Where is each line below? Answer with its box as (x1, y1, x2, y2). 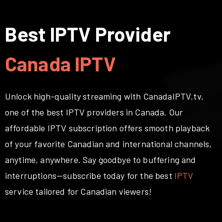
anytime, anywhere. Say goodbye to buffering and (5, 154, 196, 165)
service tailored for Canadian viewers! (5, 185, 152, 197)
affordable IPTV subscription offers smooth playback (5, 122, 210, 133)
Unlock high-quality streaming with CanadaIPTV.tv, (5, 90, 204, 102)
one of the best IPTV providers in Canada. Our (5, 106, 183, 117)
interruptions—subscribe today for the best (5, 169, 174, 181)
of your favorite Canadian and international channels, (5, 138, 212, 149)
